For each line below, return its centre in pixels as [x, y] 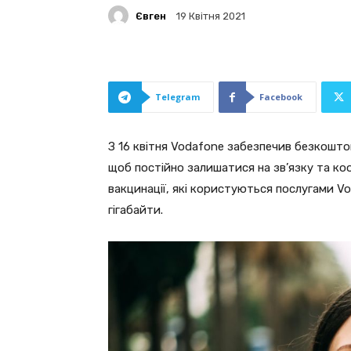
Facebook [281, 97]
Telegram [177, 97]
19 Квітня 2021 [211, 16]
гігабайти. [136, 210]
